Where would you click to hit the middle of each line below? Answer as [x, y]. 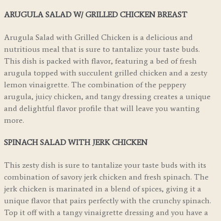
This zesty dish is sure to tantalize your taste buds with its [105, 165]
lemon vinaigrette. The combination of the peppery [95, 84]
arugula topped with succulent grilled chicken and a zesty [106, 73]
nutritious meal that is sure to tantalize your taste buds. [102, 49]
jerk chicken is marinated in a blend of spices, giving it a [103, 188]
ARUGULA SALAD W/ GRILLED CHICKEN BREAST [96, 15]
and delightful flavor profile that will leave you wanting [102, 108]
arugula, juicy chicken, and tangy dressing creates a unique [107, 96]
